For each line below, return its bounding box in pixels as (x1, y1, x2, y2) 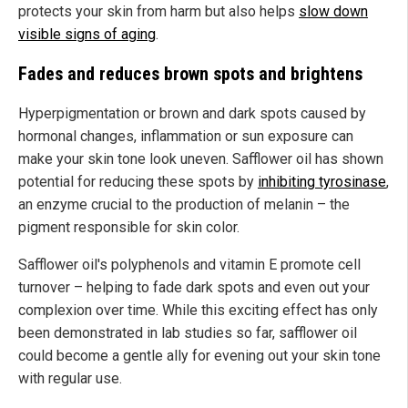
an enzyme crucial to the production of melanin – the (18, 195, 350, 213)
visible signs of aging (18, 25, 156, 43)
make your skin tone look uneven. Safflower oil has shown (18, 149, 383, 168)
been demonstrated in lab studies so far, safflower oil (18, 323, 357, 342)
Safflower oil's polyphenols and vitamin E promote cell (18, 255, 361, 273)
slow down (299, 2, 368, 20)
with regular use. (18, 369, 122, 387)
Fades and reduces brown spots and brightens (18, 62, 362, 85)
